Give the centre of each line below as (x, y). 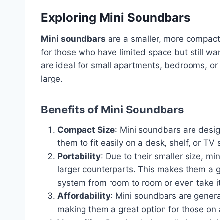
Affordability (84, 196)
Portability (79, 156)
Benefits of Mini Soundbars (112, 109)
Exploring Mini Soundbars (115, 17)
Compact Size (86, 129)
